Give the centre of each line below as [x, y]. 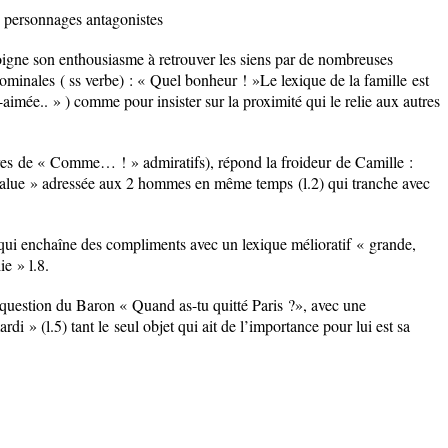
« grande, [383, 243]
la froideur [298, 161]
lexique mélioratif [296, 243]
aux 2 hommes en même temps [196, 182]
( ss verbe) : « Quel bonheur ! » [157, 79]
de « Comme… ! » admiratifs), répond [139, 161]
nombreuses [355, 58]
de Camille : [372, 161]
